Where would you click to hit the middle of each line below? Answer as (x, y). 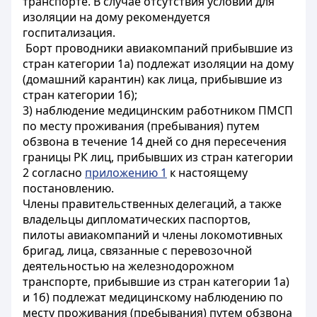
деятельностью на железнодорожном (128, 266)
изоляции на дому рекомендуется (116, 17)
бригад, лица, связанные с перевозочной (137, 250)
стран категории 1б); (80, 95)
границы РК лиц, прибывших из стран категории (158, 157)
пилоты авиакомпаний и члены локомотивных (152, 235)
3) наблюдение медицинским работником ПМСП (158, 110)
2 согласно (54, 173)
